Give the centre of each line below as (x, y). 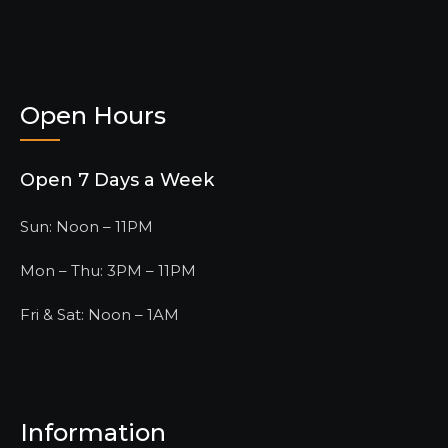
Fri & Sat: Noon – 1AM (99, 314)
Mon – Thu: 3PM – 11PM (108, 270)
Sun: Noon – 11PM (86, 226)
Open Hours (93, 115)
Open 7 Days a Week (117, 180)
